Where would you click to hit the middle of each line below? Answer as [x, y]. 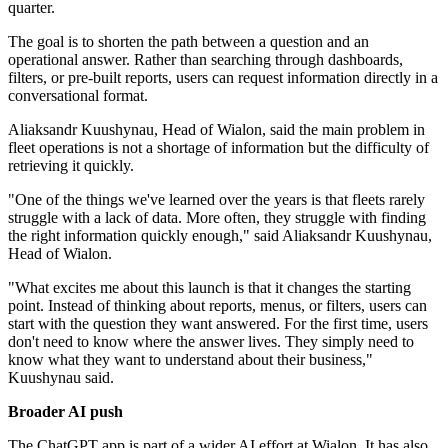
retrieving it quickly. [71, 166]
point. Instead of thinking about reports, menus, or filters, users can [217, 306]
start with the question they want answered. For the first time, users [218, 324]
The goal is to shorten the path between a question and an [188, 42]
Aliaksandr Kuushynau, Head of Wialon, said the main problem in [216, 130]
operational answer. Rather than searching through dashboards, [205, 60]
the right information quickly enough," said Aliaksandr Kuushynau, [220, 236]
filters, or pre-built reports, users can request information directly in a [223, 78]
